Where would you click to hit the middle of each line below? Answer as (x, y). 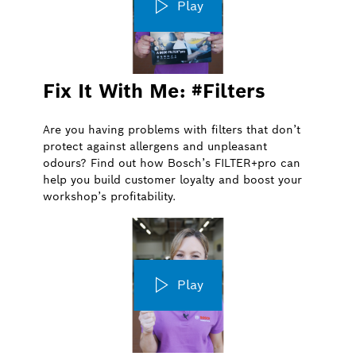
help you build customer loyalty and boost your (172, 179)
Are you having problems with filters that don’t (172, 129)
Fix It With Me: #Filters (154, 91)
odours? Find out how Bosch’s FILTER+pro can (172, 163)
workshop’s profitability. (109, 196)
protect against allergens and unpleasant (155, 146)
